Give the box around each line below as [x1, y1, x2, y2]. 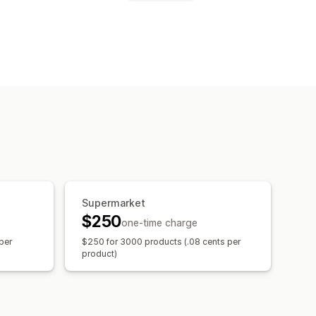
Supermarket [82, 196, 145, 209]
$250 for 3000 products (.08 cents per [82, 236, 241, 247]
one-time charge [121, 216, 198, 229]
